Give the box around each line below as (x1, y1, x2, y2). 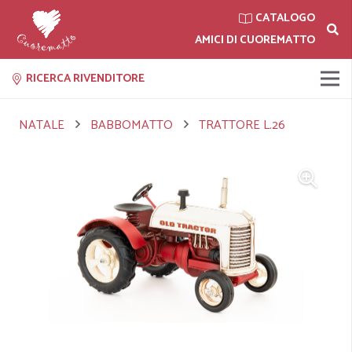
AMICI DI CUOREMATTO (195, 30, 316, 49)
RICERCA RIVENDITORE (25, 68, 145, 88)
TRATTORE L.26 (199, 115, 286, 136)
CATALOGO (255, 9, 316, 28)
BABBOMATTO (90, 115, 174, 136)
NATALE (19, 115, 64, 136)
